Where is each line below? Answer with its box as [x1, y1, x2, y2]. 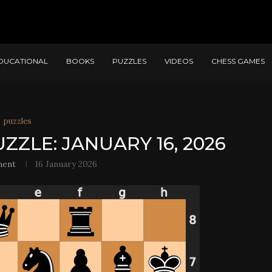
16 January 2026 [35, 158, 98, 169]
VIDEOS [165, 56, 193, 66]
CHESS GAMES [211, 56, 265, 66]
